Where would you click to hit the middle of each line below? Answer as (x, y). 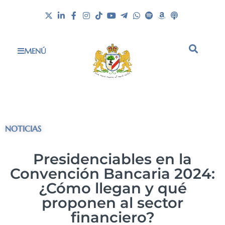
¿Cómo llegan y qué (113, 188)
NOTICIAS (23, 129)
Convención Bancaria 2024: (113, 174)
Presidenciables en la (113, 159)
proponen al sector (113, 203)
